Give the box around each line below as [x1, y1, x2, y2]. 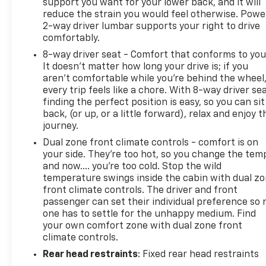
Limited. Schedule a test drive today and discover [31, 15, 249, 25]
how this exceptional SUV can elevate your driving [31, 28, 254, 38]
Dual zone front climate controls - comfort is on [43, 138, 259, 148]
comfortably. [43, 33, 100, 43]
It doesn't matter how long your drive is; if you [43, 62, 249, 72]
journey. [43, 121, 79, 131]
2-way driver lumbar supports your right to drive [43, 21, 261, 31]
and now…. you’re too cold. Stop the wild [43, 161, 222, 172]
